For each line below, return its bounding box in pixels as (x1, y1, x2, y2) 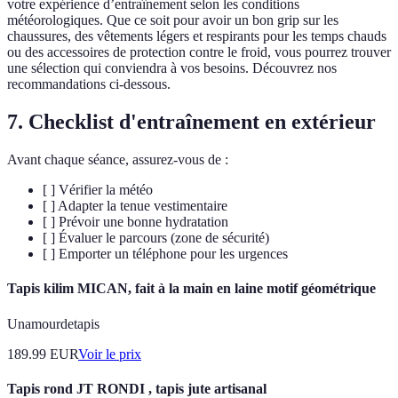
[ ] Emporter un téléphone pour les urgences (43, 246, 288, 262)
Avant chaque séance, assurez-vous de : (7, 152, 228, 168)
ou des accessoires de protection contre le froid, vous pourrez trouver (7, 44, 391, 60)
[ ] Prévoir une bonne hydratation (43, 214, 228, 230)
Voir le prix (78, 346, 141, 362)
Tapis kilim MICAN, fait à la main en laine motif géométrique (7, 281, 376, 297)
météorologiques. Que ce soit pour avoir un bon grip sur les (7, 12, 338, 28)
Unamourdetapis (7, 315, 99, 331)
